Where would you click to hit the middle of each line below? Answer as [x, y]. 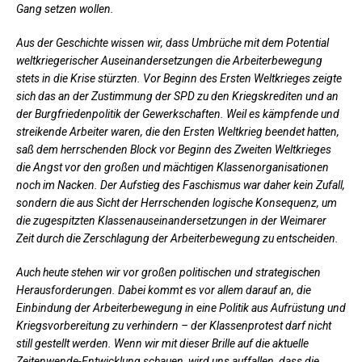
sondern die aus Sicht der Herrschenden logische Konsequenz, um [177, 202]
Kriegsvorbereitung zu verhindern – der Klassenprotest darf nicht [174, 325]
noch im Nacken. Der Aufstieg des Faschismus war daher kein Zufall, [181, 185]
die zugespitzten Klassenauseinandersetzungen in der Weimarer [171, 220]
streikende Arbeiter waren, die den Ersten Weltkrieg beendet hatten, [178, 131]
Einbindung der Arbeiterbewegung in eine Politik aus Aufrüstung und [181, 307]
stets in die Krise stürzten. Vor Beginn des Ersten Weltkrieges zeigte [179, 78]
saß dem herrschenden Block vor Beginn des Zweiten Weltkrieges [174, 149]
